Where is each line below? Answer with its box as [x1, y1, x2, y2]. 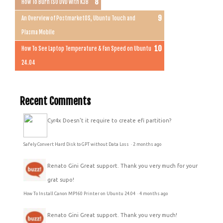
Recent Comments [20, 95, 91, 108]
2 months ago [133, 141, 161, 147]
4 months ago [139, 191, 168, 196]
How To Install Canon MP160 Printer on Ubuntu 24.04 [23, 191, 136, 196]
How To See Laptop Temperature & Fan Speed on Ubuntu [21, 45, 151, 52]
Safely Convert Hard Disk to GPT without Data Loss [23, 141, 130, 147]
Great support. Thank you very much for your [80, 162, 198, 169]
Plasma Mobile [21, 28, 55, 36]
